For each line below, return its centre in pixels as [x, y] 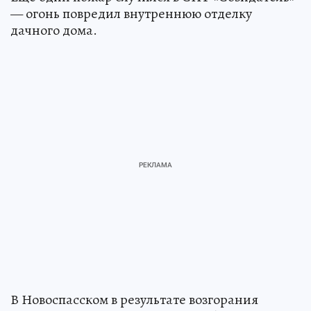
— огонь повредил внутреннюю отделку [131, 13]
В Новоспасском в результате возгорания [134, 299]
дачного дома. [54, 30]
